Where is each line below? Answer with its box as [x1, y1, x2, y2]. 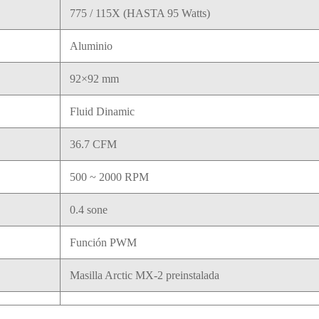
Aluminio [69, 40, 113, 53]
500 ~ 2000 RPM [69, 171, 149, 184]
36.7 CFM [69, 138, 117, 151]
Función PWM [69, 236, 137, 249]
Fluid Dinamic [69, 105, 135, 118]
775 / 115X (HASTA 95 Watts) [69, 7, 210, 20]
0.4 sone [69, 204, 108, 216]
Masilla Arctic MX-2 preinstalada [69, 269, 219, 282]
